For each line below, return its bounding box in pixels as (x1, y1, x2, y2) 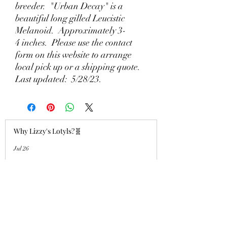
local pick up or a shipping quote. (15, 61, 142, 72)
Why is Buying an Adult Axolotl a (14, 196, 115, 206)
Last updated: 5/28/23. (15, 73, 106, 85)
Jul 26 (14, 145, 29, 152)
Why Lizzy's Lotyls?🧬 (14, 126, 82, 136)
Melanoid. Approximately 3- (15, 25, 126, 36)
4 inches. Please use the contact (15, 37, 132, 48)
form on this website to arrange (15, 49, 132, 60)
